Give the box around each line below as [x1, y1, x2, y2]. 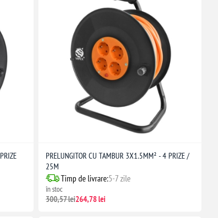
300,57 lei [45, 193, 75, 204]
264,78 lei [75, 193, 106, 204]
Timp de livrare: [60, 172, 109, 184]
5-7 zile [108, 172, 130, 184]
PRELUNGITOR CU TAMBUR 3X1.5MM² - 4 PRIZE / [45, 150, 189, 161]
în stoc [45, 183, 63, 194]
